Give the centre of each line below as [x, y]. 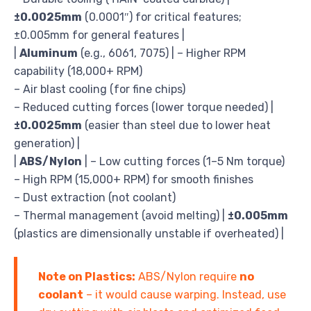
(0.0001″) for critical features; [162, 17]
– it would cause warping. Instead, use [185, 295]
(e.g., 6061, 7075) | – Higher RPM [162, 53]
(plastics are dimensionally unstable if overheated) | [149, 234]
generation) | [47, 144]
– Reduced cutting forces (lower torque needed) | [144, 108]
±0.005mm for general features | [99, 35]
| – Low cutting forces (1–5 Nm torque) [183, 162]
